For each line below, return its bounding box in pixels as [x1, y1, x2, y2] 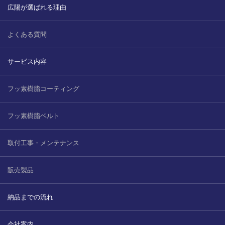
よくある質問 [8, 30, 47, 38]
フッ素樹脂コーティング [8, 84, 79, 92]
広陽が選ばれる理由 [8, 3, 66, 11]
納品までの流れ [8, 193, 53, 201]
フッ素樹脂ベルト [8, 111, 60, 120]
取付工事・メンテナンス [8, 139, 79, 147]
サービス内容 [8, 57, 47, 65]
